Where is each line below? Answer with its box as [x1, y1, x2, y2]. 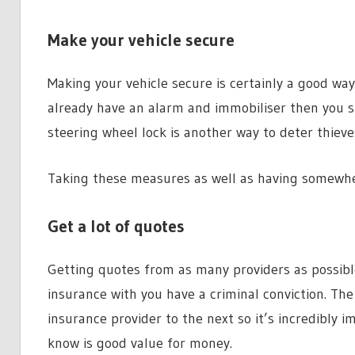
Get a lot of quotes [47, 216, 185, 237]
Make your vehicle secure [47, 29, 235, 51]
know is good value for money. [47, 334, 232, 352]
